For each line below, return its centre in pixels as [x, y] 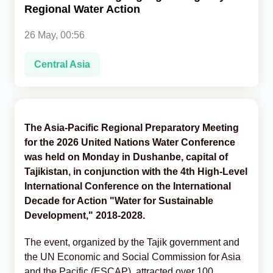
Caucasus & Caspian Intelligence [83, 52]
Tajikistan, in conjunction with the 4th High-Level [136, 171]
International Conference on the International [128, 186]
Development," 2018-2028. [85, 215]
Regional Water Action [82, 9]
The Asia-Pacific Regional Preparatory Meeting [132, 127]
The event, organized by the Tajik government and [132, 242]
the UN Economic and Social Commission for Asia [133, 257]
